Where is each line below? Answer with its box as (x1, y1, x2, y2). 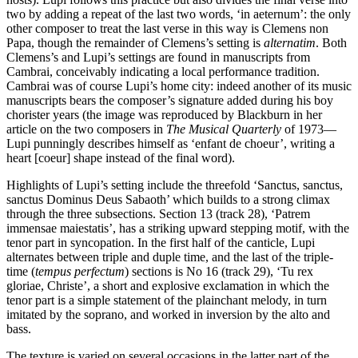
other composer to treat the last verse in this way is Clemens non (6, 21, 328, 35)
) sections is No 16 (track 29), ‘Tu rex (125, 264, 313, 278)
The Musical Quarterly (166, 121, 281, 136)
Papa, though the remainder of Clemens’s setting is (6, 35, 264, 50)
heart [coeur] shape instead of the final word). (6, 150, 235, 165)
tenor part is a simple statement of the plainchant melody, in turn (6, 292, 327, 307)
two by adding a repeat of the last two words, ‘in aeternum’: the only (6, 6, 351, 21)
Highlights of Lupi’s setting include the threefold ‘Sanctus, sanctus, (6, 177, 343, 192)
